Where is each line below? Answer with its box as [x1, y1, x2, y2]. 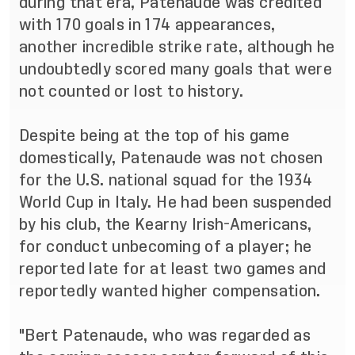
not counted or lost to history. [19, 83, 244, 99]
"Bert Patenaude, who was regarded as [19, 327, 311, 343]
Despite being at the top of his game [19, 128, 289, 143]
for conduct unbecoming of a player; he [19, 239, 312, 254]
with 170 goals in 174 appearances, [19, 17, 276, 32]
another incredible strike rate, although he [19, 39, 335, 55]
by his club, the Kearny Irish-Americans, [19, 216, 312, 232]
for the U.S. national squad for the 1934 [19, 172, 313, 188]
